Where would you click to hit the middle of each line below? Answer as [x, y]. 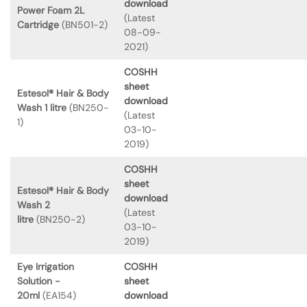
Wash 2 [34, 205]
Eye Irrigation [46, 266]
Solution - [39, 281]
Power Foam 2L [51, 10]
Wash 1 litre [42, 107]
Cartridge [38, 24]
